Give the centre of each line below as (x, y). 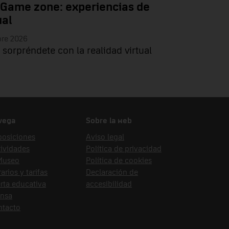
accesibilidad (109, 184)
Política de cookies (119, 160)
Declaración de (112, 172)
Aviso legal (105, 137)
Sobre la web (109, 120)
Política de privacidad (124, 148)
